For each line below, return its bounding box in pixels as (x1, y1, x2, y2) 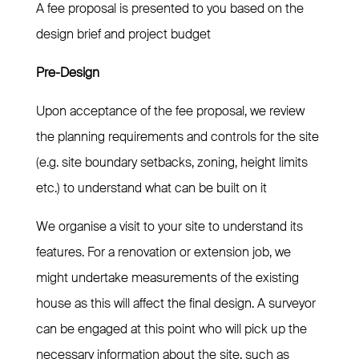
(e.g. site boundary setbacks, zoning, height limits (35, 154, 308, 171)
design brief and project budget (35, 26, 211, 43)
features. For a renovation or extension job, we (35, 244, 291, 261)
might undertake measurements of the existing (35, 269, 299, 287)
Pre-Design (35, 64, 99, 82)
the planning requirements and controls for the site (35, 128, 319, 146)
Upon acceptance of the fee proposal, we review (35, 103, 305, 120)
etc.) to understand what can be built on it (35, 179, 267, 197)
